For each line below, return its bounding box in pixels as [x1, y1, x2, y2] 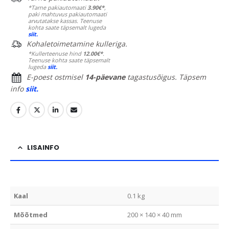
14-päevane [85, 72, 125, 82]
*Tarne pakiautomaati [28, 3, 87, 11]
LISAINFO [27, 142, 59, 152]
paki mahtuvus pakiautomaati [28, 10, 107, 18]
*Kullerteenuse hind [28, 50, 83, 58]
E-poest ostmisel [27, 72, 85, 82]
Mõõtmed [14, 210, 48, 219]
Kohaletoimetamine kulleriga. [27, 39, 127, 49]
